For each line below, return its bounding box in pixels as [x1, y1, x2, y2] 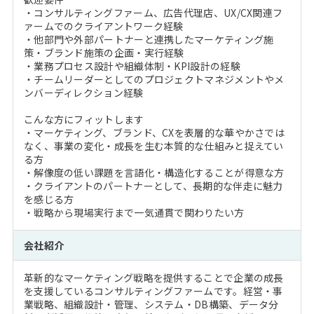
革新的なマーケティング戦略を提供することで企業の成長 [23, 271, 284, 285]
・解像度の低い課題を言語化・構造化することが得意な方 [23, 165, 285, 180]
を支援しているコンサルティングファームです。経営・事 [23, 284, 283, 299]
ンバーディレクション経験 [23, 86, 144, 100]
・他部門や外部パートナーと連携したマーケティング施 [23, 32, 274, 47]
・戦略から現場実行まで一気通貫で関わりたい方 [23, 205, 245, 220]
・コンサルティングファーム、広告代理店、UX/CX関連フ [23, 6, 283, 20]
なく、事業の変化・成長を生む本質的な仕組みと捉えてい [23, 139, 284, 153]
